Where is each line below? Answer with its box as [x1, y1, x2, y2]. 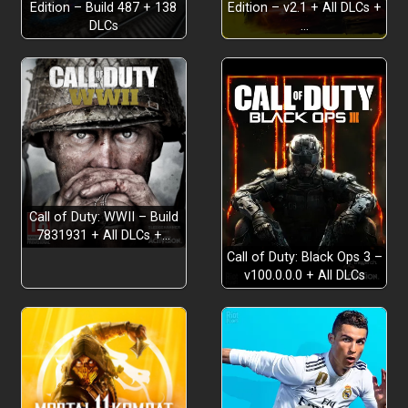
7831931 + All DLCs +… [36, 228, 171, 244]
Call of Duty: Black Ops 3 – [226, 250, 382, 266]
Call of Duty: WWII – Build [28, 209, 178, 226]
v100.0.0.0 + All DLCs [243, 268, 365, 284]
